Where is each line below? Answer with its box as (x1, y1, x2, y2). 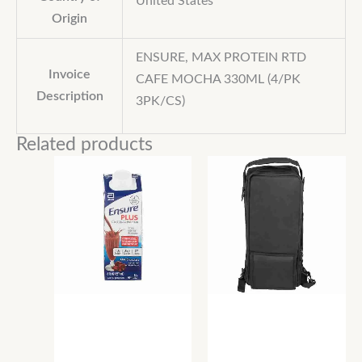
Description (36, 90, 103, 103)
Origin (52, 12, 87, 25)
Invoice (48, 68, 90, 81)
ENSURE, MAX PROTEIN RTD (135, 51, 306, 64)
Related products (16, 134, 153, 154)
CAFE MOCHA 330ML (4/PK (135, 73, 301, 86)
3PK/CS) (135, 95, 185, 107)
